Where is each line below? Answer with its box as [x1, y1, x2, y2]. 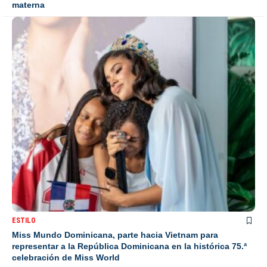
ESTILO [12, 216, 36, 225]
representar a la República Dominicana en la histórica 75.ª [12, 241, 247, 251]
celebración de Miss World [12, 252, 120, 262]
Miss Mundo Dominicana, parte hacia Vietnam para [12, 229, 218, 240]
